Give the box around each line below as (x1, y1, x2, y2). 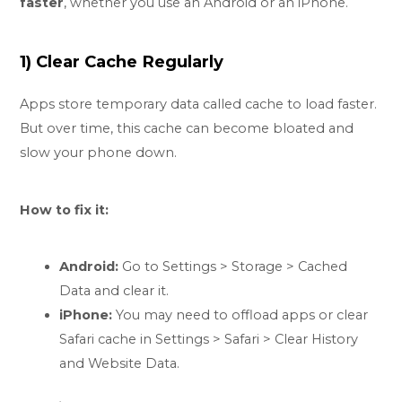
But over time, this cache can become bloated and (20, 119, 354, 136)
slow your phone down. (20, 144, 178, 161)
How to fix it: (20, 201, 109, 218)
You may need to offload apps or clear (112, 307, 369, 324)
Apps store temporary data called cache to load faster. (20, 95, 378, 112)
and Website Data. (59, 355, 180, 372)
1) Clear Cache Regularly (20, 50, 224, 72)
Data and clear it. (59, 283, 170, 300)
